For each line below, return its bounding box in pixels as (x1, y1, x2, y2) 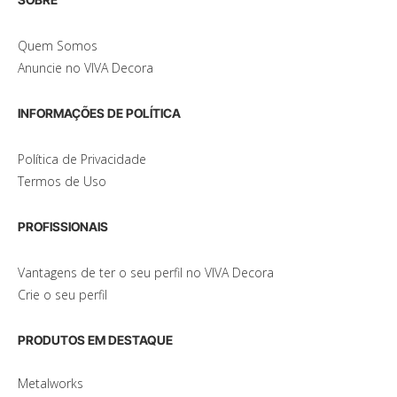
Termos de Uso (18, 173, 106, 191)
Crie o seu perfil (18, 286, 107, 304)
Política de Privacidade (18, 151, 146, 168)
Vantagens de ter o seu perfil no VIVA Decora (18, 264, 274, 282)
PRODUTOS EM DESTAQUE (18, 332, 173, 348)
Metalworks (18, 375, 83, 393)
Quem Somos (18, 37, 97, 55)
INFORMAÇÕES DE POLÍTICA (18, 105, 181, 121)
